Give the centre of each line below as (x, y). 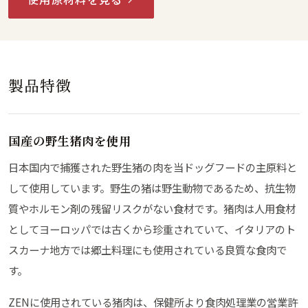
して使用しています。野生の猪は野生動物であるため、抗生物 (152, 187)
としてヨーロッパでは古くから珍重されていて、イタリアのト (152, 229)
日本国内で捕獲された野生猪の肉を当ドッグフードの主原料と (153, 167)
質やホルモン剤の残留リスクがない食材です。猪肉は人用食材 (152, 208)
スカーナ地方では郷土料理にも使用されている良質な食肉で (147, 249)
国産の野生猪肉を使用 (70, 140)
